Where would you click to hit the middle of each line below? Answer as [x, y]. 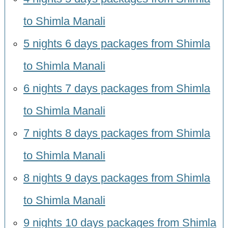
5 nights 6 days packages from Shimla [117, 44]
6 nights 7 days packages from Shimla [117, 89]
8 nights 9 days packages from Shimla [117, 178]
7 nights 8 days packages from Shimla [117, 134]
